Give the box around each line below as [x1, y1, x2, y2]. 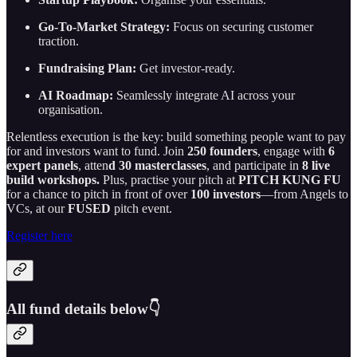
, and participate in [206, 158, 302, 172]
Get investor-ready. [136, 61, 235, 75]
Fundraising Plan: [38, 61, 136, 75]
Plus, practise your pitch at [100, 172, 238, 186]
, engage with [257, 143, 328, 158]
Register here [6, 228, 73, 242]
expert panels [6, 158, 78, 172]
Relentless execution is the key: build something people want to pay [6, 129, 346, 143]
